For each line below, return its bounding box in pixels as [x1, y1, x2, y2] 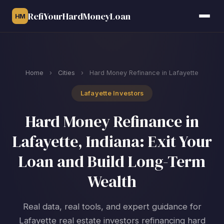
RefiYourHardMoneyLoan [28, 9, 130, 22]
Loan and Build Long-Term [18, 150, 205, 172]
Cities [58, 69, 75, 76]
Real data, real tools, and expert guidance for [22, 201, 201, 211]
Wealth [87, 170, 136, 192]
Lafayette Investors [80, 89, 144, 97]
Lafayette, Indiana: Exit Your [12, 130, 212, 152]
